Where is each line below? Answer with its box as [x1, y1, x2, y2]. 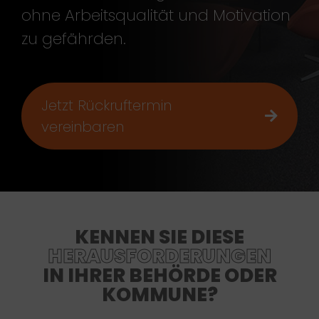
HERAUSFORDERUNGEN [48, 242, 271, 269]
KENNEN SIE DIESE [75, 223, 244, 250]
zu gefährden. [21, 28, 126, 50]
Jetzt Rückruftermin [41, 95, 172, 115]
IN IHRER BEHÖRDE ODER [42, 261, 277, 288]
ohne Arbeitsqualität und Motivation [21, 4, 291, 26]
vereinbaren [41, 117, 124, 137]
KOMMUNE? [101, 281, 218, 308]
